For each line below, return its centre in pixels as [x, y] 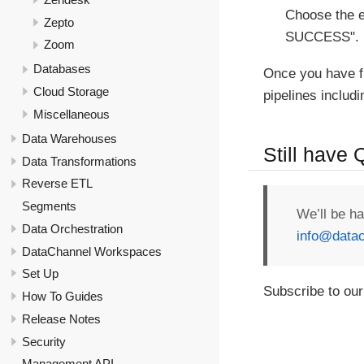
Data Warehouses [69, 138]
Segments [49, 206]
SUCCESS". [322, 37]
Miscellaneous [71, 114]
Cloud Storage [71, 92]
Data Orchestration [72, 228]
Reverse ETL [57, 184]
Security [44, 341]
